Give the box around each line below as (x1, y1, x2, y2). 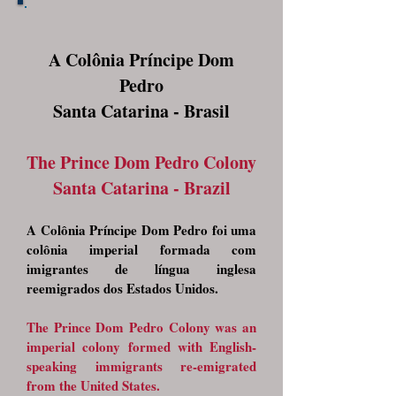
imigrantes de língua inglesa (27, 259, 256, 278)
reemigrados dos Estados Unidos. (27, 278, 223, 298)
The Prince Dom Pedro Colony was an (27, 317, 256, 337)
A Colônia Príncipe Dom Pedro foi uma (27, 220, 256, 240)
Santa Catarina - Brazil (52, 175, 231, 201)
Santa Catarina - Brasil (53, 98, 230, 124)
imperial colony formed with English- (27, 337, 256, 356)
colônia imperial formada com (27, 240, 256, 259)
